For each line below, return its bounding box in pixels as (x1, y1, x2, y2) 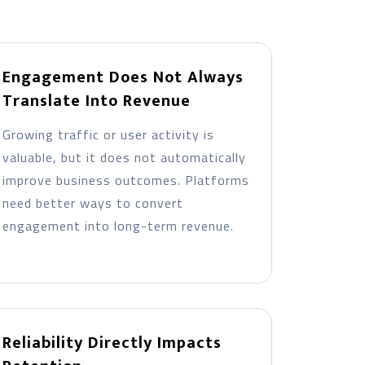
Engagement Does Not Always (2, 64, 244, 91)
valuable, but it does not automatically (2, 147, 246, 167)
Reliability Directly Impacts (2, 329, 222, 357)
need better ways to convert (2, 193, 183, 213)
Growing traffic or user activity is (2, 125, 214, 144)
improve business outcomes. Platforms (2, 170, 249, 190)
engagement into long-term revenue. (2, 216, 234, 235)
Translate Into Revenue (2, 87, 191, 115)
